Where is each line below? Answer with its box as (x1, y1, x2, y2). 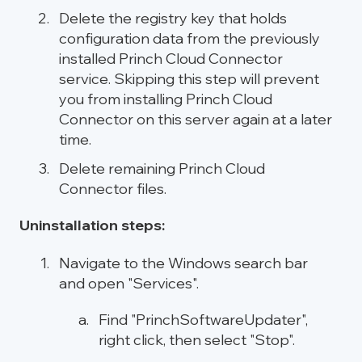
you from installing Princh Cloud (59, 89, 272, 108)
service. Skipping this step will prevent (59, 69, 319, 88)
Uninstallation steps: (19, 216, 165, 234)
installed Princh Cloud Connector (59, 48, 283, 68)
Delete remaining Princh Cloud (59, 159, 265, 178)
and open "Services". (59, 274, 199, 293)
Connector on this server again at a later (59, 109, 332, 128)
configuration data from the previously (59, 28, 320, 48)
